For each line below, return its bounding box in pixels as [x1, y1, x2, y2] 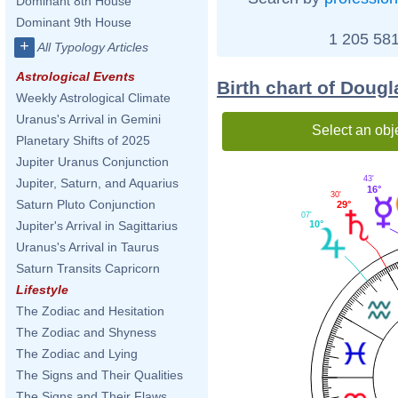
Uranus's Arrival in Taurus [16, 240, 159, 254]
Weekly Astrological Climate [16, 91, 171, 105]
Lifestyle [16, 283, 68, 297]
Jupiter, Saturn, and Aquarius [16, 176, 179, 190]
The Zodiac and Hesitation [16, 304, 164, 318]
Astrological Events [16, 69, 135, 84]
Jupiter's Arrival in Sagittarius [16, 219, 178, 233]
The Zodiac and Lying [16, 346, 138, 361]
